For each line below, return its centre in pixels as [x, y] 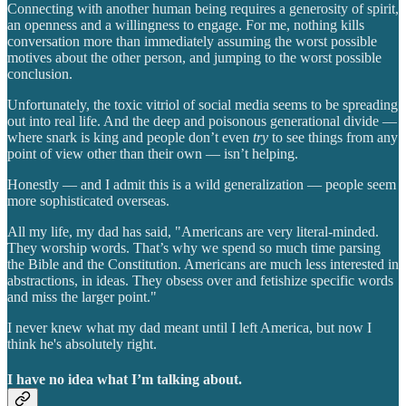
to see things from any [333, 137]
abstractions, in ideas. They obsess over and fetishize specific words [200, 280]
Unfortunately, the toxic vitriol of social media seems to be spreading [203, 104]
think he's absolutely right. [82, 343]
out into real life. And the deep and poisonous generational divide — [202, 121]
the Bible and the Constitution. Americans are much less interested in [203, 264]
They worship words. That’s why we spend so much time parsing [194, 247]
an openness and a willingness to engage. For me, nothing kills [186, 24]
